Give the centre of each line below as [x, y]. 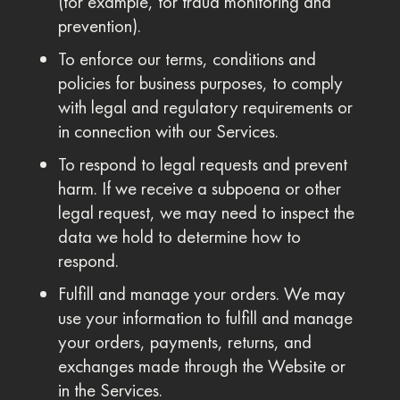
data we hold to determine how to [179, 237]
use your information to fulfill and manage [205, 318]
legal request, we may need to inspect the [206, 212]
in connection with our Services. [168, 131]
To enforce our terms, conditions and [187, 59]
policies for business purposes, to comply [200, 83]
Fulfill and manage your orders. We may [201, 294]
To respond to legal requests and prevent [202, 164]
